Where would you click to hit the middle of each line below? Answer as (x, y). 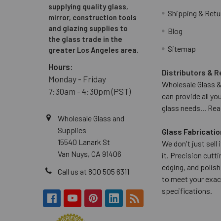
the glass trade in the (85, 39)
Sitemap (182, 48)
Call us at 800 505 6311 (93, 171)
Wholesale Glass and (91, 118)
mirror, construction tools (92, 17)
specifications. (187, 190)
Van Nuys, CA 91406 (90, 153)
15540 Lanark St (84, 142)
